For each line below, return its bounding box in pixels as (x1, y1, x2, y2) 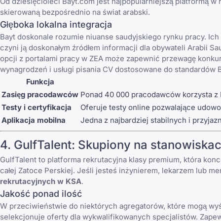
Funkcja (26, 76, 54, 86)
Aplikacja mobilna (1, 115, 66, 125)
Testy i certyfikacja (1, 102, 72, 112)
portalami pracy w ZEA (25, 53, 103, 63)
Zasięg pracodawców (1, 89, 78, 99)
